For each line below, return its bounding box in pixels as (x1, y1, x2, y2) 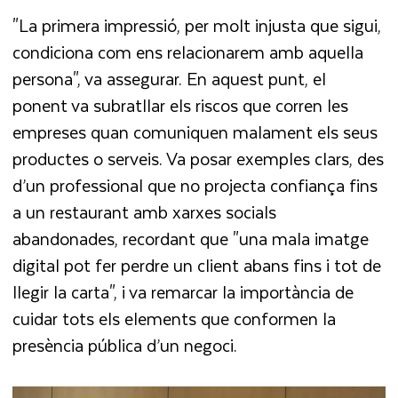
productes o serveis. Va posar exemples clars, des (12, 144, 385, 172)
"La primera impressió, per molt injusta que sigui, (12, 11, 382, 39)
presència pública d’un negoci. (12, 330, 238, 359)
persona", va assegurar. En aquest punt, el (12, 64, 327, 92)
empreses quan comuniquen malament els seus (12, 117, 378, 146)
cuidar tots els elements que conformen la (12, 304, 337, 332)
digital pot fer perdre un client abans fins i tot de (12, 251, 382, 279)
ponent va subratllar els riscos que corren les (12, 91, 349, 119)
